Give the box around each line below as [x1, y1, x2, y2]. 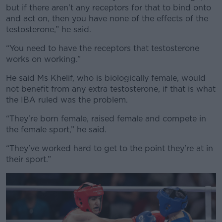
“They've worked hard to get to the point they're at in [6, 144, 213, 153]
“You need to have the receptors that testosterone [6, 44, 199, 53]
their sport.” [6, 155, 51, 164]
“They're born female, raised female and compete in [6, 114, 206, 123]
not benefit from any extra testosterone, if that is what [6, 84, 216, 94]
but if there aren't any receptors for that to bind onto [6, 3, 211, 12]
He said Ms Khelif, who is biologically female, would [6, 73, 206, 83]
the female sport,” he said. [6, 125, 107, 134]
